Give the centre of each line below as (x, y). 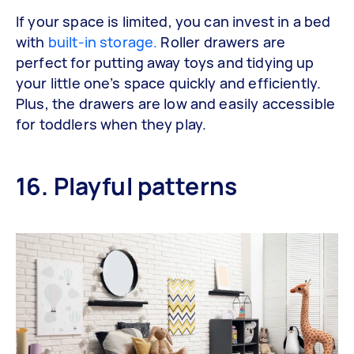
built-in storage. (104, 41)
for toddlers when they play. (111, 124)
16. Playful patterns (126, 186)
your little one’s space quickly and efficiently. (169, 83)
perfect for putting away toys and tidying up (165, 62)
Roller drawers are (223, 41)
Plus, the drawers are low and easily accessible (176, 103)
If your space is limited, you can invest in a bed (173, 21)
